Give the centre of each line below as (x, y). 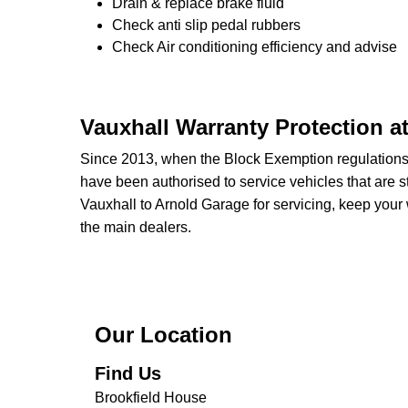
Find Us (128, 373)
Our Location (163, 335)
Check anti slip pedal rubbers (206, 25)
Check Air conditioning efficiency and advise (255, 47)
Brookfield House (151, 398)
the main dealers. (136, 227)
